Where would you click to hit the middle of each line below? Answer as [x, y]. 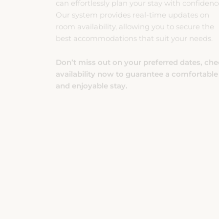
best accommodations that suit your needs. [134, 17]
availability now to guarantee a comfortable [137, 53]
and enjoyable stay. [92, 64]
